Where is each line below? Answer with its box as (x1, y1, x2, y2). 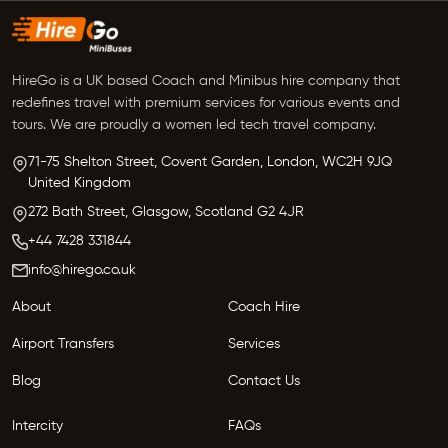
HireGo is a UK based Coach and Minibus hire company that (12, 74, 400, 89)
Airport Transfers (12, 337, 114, 352)
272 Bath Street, (28, 205, 128, 220)
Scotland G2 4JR (195, 205, 304, 220)
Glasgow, (132, 205, 191, 220)
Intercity (12, 419, 63, 434)
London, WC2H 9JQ (267, 155, 392, 170)
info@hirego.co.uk (28, 263, 136, 278)
